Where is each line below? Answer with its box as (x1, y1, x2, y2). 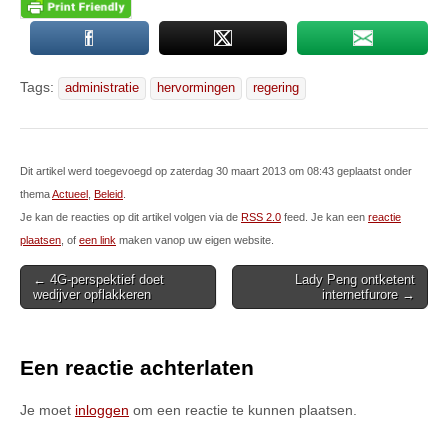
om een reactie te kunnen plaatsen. (129, 402, 357, 418)
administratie (65, 81, 139, 95)
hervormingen (157, 81, 235, 95)
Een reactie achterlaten (20, 356, 254, 379)
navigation (19, 295, 99, 313)
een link (79, 234, 116, 246)
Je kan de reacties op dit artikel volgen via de (20, 211, 241, 223)
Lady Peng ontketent (295, 272, 415, 287)
